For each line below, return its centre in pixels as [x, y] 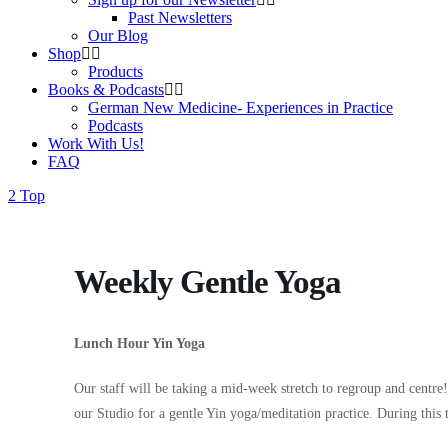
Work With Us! [96, 143]
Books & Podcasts [106, 89]
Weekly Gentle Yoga [207, 282]
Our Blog [118, 35]
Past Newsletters [180, 17]
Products [115, 71]
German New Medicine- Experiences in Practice [240, 107]
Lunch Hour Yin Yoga [139, 343]
